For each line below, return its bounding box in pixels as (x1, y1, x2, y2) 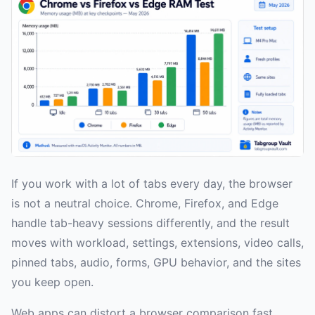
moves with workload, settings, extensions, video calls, (11, 236, 304, 250)
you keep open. (11, 275, 94, 290)
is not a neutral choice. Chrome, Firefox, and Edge (11, 196, 278, 211)
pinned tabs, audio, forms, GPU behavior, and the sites (11, 255, 301, 270)
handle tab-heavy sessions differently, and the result (11, 216, 290, 231)
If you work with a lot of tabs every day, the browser (11, 176, 292, 191)
